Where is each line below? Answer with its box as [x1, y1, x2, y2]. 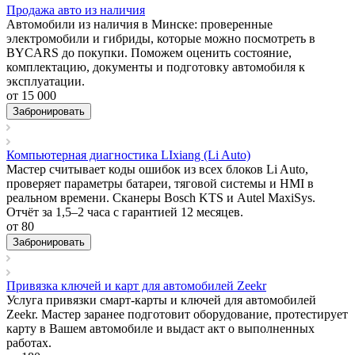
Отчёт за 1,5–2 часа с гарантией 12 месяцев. [6, 204, 243, 219]
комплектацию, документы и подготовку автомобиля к [6, 59, 305, 74]
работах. [6, 335, 52, 349]
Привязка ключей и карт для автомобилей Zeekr [6, 278, 266, 292]
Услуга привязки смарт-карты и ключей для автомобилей [6, 292, 316, 307]
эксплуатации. [6, 74, 85, 88]
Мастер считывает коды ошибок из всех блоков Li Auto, [6, 162, 308, 176]
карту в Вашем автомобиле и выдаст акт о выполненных [6, 321, 315, 335]
